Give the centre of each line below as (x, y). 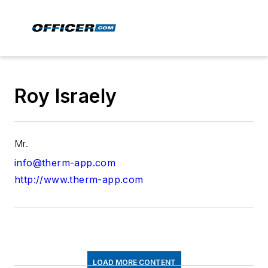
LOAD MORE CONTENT (134, 262)
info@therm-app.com (65, 163)
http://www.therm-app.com (79, 179)
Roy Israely (66, 96)
